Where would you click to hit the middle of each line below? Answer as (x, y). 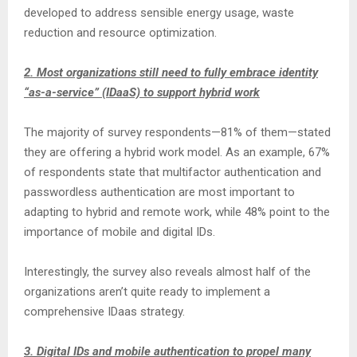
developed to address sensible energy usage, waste (159, 13)
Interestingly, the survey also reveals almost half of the (167, 272)
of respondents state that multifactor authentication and (173, 172)
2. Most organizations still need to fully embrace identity (171, 73)
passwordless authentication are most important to (159, 192)
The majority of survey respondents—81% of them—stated (177, 132)
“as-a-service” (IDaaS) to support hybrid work (142, 92)
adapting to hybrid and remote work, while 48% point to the (177, 212)
